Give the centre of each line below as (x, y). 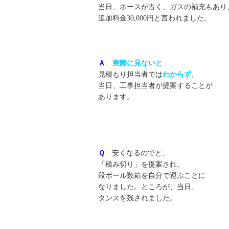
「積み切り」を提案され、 (141, 165)
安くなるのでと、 (141, 153)
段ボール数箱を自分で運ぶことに (152, 176)
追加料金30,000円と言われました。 (155, 18)
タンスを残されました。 (138, 198)
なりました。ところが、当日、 (148, 187)
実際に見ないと (138, 63)
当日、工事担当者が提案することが (155, 86)
